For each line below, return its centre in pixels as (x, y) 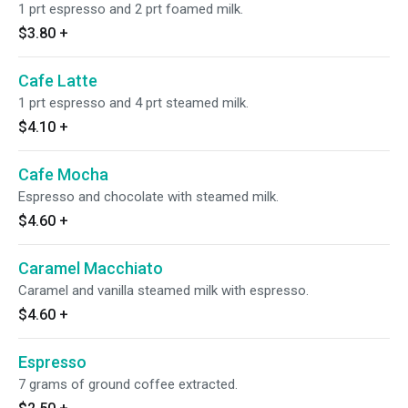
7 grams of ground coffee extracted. (128, 384)
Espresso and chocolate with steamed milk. (148, 197)
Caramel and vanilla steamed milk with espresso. (163, 291)
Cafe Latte (58, 81)
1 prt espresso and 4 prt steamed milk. (133, 103)
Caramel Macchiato (91, 268)
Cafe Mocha (63, 174)
